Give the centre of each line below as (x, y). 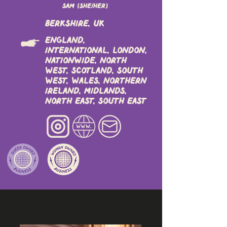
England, (65, 41)
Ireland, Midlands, (86, 91)
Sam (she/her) (85, 6)
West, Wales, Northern (96, 81)
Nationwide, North (86, 61)
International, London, (96, 51)
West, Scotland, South (94, 71)
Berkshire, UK (75, 24)
